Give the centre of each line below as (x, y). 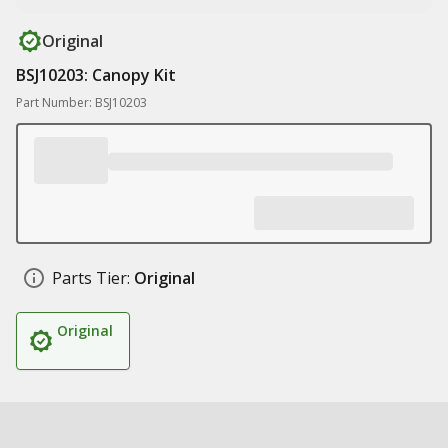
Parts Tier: (91, 278)
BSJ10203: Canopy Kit (96, 75)
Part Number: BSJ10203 (81, 102)
